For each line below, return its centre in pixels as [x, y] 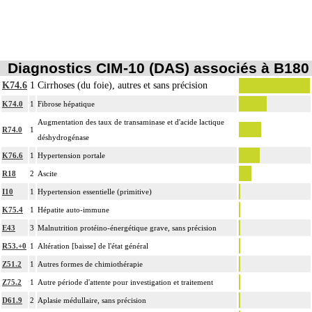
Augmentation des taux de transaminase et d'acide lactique [131, 122]
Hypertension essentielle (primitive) [95, 191]
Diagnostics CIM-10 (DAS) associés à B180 [158, 68]
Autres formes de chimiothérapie [90, 264]
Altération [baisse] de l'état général [93, 245]
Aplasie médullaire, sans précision [92, 300]
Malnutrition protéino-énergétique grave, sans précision [127, 227]
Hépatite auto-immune [73, 209]
